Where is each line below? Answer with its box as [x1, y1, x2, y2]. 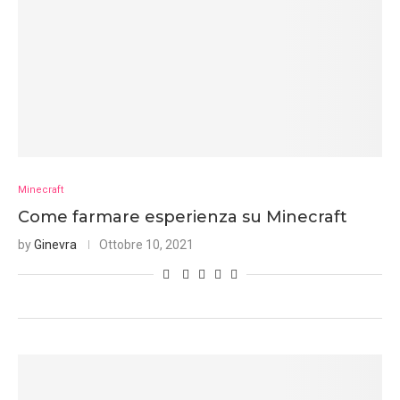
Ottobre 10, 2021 [99, 237, 194, 252]
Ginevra [34, 237, 77, 252]
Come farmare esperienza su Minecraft [18, 207, 347, 227]
